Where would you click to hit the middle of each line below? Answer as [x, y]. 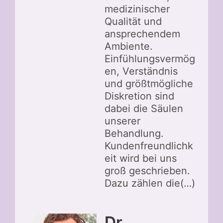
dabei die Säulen [144, 109]
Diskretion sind [139, 96]
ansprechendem [142, 34]
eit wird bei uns [141, 159]
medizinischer [137, 9]
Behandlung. [134, 134]
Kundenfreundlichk [149, 146]
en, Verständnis [141, 71]
